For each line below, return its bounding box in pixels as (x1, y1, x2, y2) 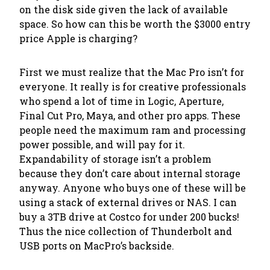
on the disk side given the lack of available (19, 3, 228, 16)
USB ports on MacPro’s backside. (19, 239, 174, 252)
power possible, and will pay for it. (19, 138, 185, 151)
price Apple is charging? (19, 32, 137, 45)
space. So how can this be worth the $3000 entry (19, 17, 251, 30)
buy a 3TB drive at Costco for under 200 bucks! (19, 210, 239, 223)
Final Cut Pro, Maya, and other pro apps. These (19, 109, 240, 122)
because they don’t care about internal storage (19, 167, 240, 180)
